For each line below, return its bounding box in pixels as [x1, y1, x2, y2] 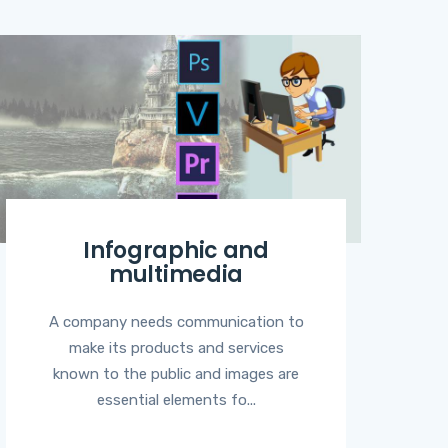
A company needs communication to [48, 312, 304, 331]
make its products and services [68, 338, 284, 357]
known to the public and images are [53, 364, 299, 383]
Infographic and [83, 234, 269, 266]
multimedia [109, 258, 243, 290]
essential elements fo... [96, 390, 256, 409]
